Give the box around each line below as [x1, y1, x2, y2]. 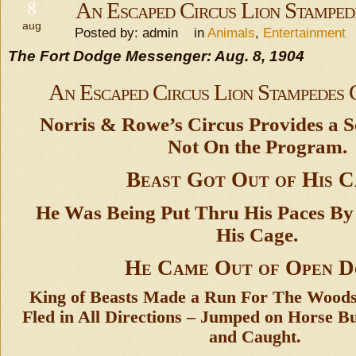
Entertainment [263, 25, 346, 41]
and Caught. [209, 327, 301, 346]
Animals [207, 25, 255, 41]
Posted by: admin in [63, 25, 207, 41]
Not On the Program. [167, 136, 347, 157]
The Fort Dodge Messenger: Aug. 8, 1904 [8, 48, 304, 64]
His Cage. [216, 224, 298, 246]
